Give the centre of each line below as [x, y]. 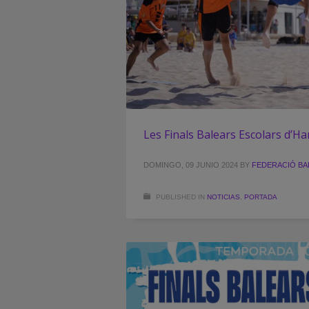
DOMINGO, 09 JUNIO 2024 [191, 165]
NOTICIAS [223, 197]
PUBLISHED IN [180, 197]
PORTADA [261, 197]
